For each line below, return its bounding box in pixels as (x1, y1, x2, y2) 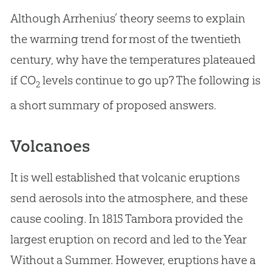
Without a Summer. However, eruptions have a (10, 252, 256, 267)
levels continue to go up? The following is (39, 72, 260, 87)
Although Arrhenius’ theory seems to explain (10, 10, 245, 25)
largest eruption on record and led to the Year (10, 231, 246, 246)
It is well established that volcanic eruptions (10, 169, 240, 185)
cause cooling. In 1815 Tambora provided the (10, 211, 243, 226)
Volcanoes (10, 135, 90, 156)
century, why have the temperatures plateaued (10, 52, 256, 67)
